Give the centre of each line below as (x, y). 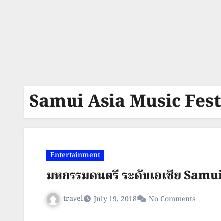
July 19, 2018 (115, 199)
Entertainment (75, 155)
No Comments (172, 199)
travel (73, 199)
